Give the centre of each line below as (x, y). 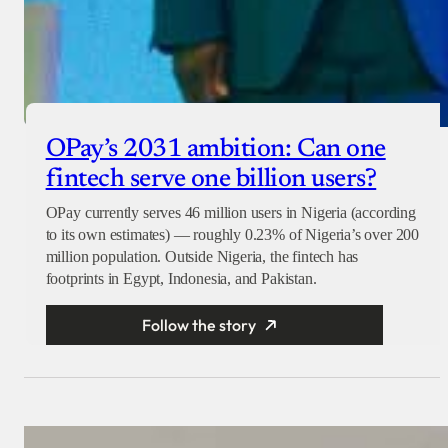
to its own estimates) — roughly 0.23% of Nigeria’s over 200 (232, 235)
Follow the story (199, 325)
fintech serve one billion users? (211, 180)
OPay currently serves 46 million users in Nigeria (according (230, 213)
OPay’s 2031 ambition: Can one (215, 150)
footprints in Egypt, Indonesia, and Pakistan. (181, 279)
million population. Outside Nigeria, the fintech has (202, 257)
